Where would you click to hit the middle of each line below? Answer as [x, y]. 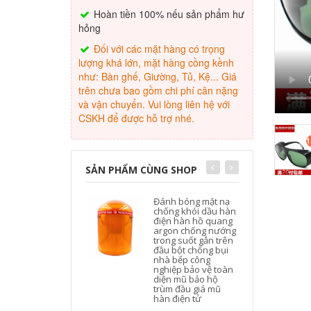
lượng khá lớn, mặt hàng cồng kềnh [156, 62]
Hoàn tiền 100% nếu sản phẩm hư [168, 14]
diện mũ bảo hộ [186, 279]
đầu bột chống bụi [191, 250]
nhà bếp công [182, 260]
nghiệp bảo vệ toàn [194, 269]
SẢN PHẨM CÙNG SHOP [141, 170]
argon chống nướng [195, 230]
